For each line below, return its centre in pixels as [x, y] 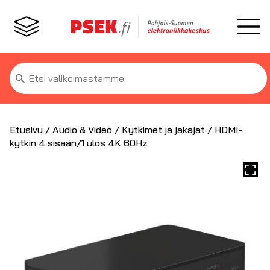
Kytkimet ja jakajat [163, 130]
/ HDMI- [224, 130]
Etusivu [26, 130]
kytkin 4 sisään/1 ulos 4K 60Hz [79, 143]
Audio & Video [82, 130]
